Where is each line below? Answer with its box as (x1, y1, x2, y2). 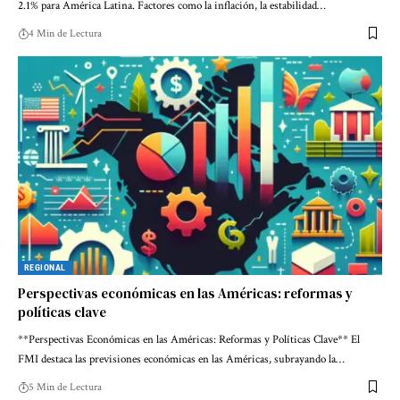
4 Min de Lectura (29, 26, 102, 40)
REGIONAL (24, 262, 66, 272)
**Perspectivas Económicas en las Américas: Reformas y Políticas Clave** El (18, 331, 360, 347)
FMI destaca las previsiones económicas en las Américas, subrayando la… (18, 351, 345, 367)
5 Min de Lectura (29, 379, 102, 394)
